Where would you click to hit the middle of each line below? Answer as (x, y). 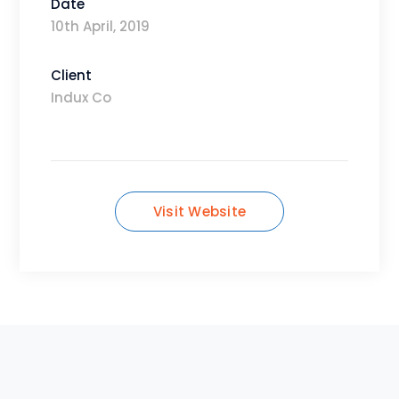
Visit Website (199, 215)
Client (72, 78)
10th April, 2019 (101, 29)
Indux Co (81, 101)
